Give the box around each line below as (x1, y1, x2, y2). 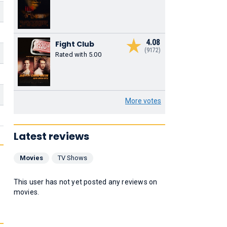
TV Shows (57, 154, 87, 162)
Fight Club (55, 39, 94, 49)
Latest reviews (13, 129, 89, 143)
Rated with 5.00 (55, 50, 101, 58)
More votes (125, 96, 161, 105)
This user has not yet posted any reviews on (13, 177, 158, 186)
